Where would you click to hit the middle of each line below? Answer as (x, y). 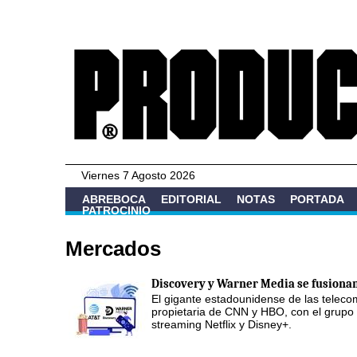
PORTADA (317, 199)
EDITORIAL (191, 199)
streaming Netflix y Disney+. (222, 324)
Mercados (113, 248)
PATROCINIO (116, 210)
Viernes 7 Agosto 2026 (138, 175)
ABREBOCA (114, 199)
